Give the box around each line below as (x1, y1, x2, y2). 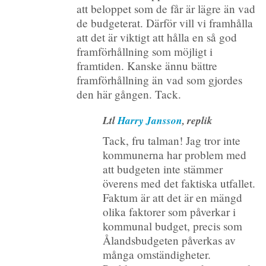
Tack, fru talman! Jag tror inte (102, 132, 240, 148)
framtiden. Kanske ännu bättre (77, 58, 218, 73)
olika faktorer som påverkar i (102, 204, 236, 219)
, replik (182, 112, 213, 128)
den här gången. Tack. (77, 86, 182, 102)
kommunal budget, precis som (102, 218, 242, 233)
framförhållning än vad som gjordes (77, 72, 243, 87)
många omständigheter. (102, 246, 211, 262)
